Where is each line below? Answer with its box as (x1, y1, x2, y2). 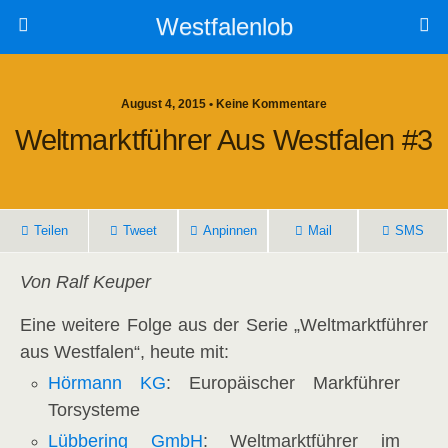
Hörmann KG (48, 373, 167, 394)
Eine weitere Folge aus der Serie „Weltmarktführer (20, 315, 428, 335)
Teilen (33, 223, 68, 238)
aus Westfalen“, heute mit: (20, 342, 229, 362)
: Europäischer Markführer (166, 373, 400, 394)
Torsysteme (48, 400, 141, 421)
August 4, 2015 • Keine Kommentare (121, 97, 327, 111)
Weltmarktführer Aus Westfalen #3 (15, 124, 433, 156)
